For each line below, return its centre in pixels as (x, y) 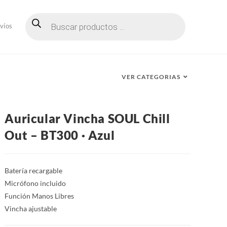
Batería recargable (34, 171)
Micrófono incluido (35, 183)
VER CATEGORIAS (151, 77)
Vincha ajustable (31, 209)
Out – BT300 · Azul (60, 135)
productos (43, 29)
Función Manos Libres (40, 196)
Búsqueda (42, 16)
